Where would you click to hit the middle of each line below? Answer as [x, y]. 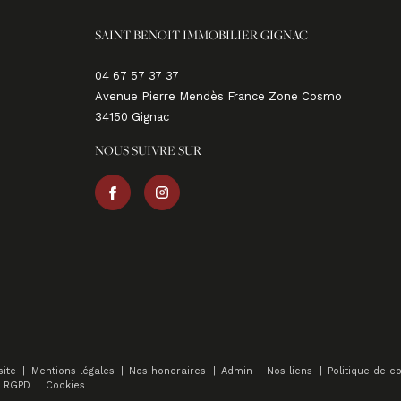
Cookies [65, 386]
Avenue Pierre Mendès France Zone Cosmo [218, 96]
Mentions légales [74, 371]
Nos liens [292, 371]
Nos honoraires [170, 371]
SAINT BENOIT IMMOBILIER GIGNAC [201, 35]
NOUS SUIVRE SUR [148, 150]
